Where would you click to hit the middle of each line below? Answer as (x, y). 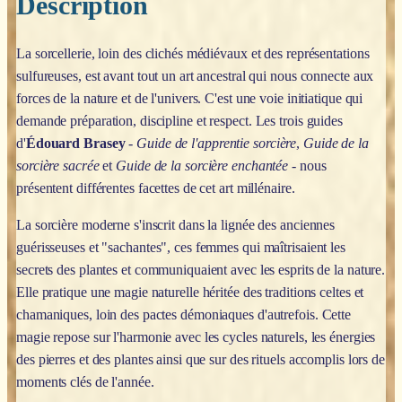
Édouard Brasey (75, 143)
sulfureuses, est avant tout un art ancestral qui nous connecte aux (195, 75)
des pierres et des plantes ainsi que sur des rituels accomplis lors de (201, 359)
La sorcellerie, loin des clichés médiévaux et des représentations (193, 53)
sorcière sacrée (58, 165)
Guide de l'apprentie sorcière (217, 143)
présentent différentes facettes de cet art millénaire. (156, 188)
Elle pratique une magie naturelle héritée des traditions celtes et (190, 292)
